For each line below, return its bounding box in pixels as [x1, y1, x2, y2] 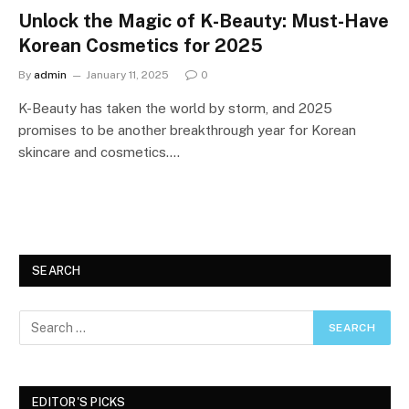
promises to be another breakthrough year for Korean [18, 121, 356, 138]
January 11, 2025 [86, 68, 169, 81]
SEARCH [32, 263, 81, 278]
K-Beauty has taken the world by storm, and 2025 [18, 100, 332, 116]
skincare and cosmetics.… [18, 143, 180, 160]
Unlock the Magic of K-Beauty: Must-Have [18, 9, 389, 32]
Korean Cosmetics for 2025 [18, 34, 263, 57]
